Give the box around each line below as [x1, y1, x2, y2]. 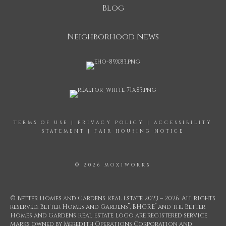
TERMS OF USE [14, 119, 68, 126]
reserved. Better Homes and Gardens [10, 202, 128, 211]
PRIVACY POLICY [78, 119, 144, 126]
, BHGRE [130, 202, 155, 211]
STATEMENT [42, 128, 85, 134]
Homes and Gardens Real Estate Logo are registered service [10, 211, 207, 219]
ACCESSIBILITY [154, 119, 212, 126]
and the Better [156, 202, 205, 211]
